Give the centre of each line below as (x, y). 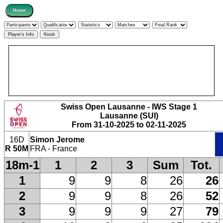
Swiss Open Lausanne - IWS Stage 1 (129, 107)
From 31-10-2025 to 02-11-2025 (129, 124)
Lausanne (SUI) (129, 115)
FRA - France (54, 148)
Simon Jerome (57, 139)
